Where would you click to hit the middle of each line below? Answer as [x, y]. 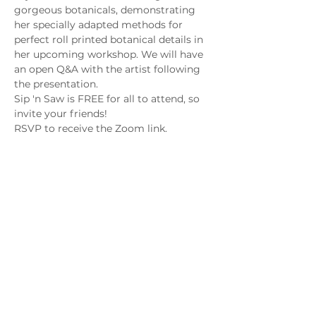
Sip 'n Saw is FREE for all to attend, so [108, 99]
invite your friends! [62, 114]
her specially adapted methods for [100, 25]
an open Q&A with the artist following [109, 69]
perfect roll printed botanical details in [110, 39]
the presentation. [56, 84]
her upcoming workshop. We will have [110, 54]
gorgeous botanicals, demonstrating [106, 10]
